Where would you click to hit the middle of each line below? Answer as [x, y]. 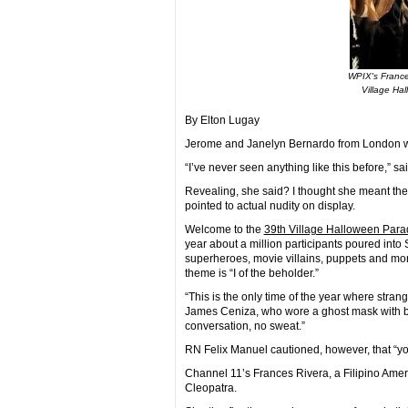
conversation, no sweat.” [245, 326]
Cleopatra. [210, 388]
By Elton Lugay [222, 120]
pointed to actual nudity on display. [270, 206]
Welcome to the [224, 229]
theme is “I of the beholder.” [251, 273]
